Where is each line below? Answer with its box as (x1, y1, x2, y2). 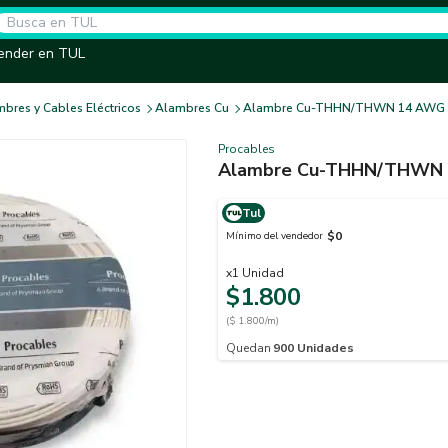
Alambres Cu (155, 100, 229, 116)
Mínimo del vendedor (226, 228, 323, 243)
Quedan (226, 340, 271, 356)
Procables (218, 141, 275, 157)
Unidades (297, 340, 354, 356)
